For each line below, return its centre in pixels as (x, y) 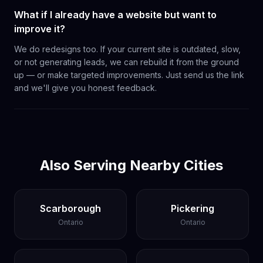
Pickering (193, 208)
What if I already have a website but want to (115, 14)
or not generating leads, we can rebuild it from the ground (127, 62)
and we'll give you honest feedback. (85, 87)
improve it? (40, 28)
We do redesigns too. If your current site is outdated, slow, (127, 49)
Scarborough (70, 208)
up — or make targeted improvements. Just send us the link (129, 75)
